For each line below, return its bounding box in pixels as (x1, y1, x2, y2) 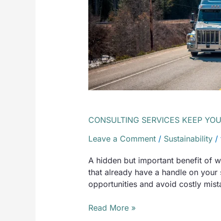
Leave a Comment (88, 134, 156, 144)
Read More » (88, 202, 136, 213)
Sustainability (163, 134, 213, 144)
